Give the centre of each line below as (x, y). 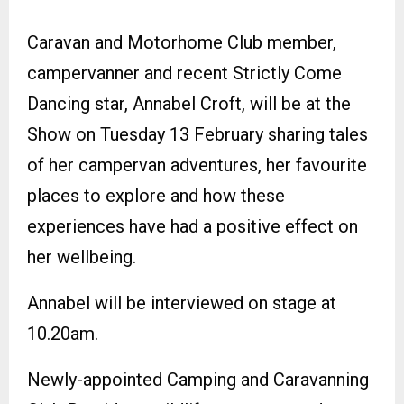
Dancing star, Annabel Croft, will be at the (189, 103)
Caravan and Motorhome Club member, (182, 42)
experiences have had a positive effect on (193, 226)
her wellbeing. (82, 257)
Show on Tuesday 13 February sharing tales (197, 134)
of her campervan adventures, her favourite (197, 165)
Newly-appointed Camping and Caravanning (198, 379)
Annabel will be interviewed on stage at (182, 303)
